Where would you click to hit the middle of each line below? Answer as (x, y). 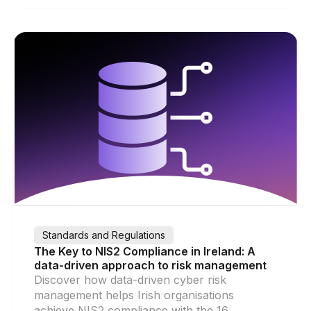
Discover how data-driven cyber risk (130, 279)
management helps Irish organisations (134, 295)
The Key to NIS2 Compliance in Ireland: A (144, 251)
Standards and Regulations (103, 235)
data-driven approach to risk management (150, 265)
